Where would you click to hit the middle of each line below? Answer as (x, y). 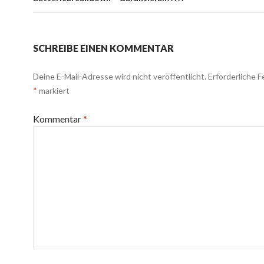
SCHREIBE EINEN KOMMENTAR (103, 48)
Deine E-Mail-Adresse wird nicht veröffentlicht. (120, 76)
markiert (53, 90)
